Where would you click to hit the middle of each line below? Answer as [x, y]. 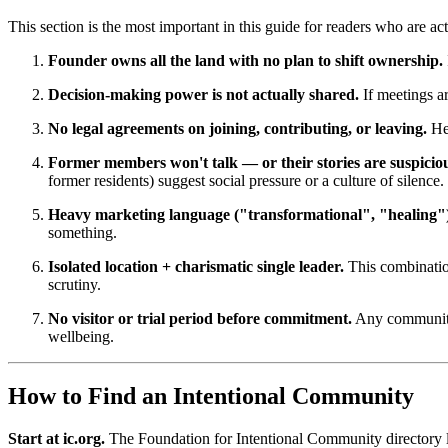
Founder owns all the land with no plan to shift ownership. [245, 60]
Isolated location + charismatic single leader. [196, 266]
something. [82, 232]
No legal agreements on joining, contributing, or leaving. [237, 128]
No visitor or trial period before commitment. [200, 318]
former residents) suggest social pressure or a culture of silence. [246, 180]
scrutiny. [74, 284]
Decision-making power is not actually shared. [203, 94]
